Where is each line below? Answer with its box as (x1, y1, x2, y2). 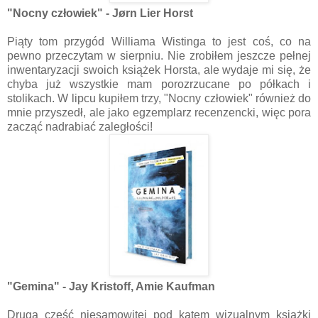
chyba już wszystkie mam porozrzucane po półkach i (7, 77, 311, 90)
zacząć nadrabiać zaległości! (7, 120, 153, 133)
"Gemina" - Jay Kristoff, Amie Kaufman (7, 280, 215, 292)
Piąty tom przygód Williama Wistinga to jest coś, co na (7, 35, 311, 48)
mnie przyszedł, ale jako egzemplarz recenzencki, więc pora (7, 106, 311, 119)
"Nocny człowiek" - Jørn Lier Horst (7, 6, 193, 19)
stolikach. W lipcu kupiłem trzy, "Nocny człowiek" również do (7, 92, 311, 104)
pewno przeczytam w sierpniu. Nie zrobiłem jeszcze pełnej (7, 49, 311, 62)
